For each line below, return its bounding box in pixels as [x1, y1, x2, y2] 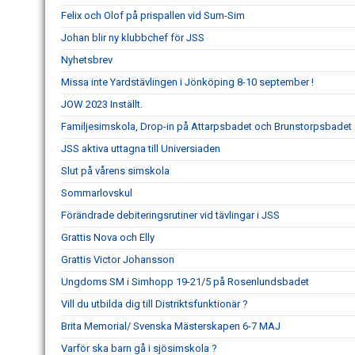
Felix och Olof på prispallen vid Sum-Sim [61, 10, 245, 21]
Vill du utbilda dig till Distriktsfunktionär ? [61, 298, 248, 310]
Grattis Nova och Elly [61, 231, 155, 243]
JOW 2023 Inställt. [61, 98, 143, 110]
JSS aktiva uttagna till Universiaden [61, 143, 220, 155]
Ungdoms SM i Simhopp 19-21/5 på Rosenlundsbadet [61, 276, 309, 288]
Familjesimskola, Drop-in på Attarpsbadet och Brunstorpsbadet [61, 120, 352, 132]
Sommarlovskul [61, 187, 132, 199]
